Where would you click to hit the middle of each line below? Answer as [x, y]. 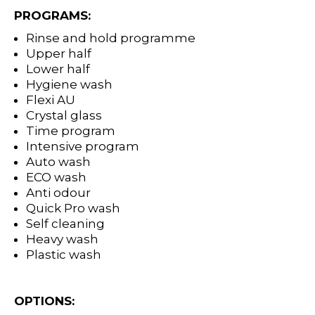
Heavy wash [63, 239]
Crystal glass [64, 116]
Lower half [58, 69]
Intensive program [83, 147]
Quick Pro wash [73, 208]
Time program [71, 131]
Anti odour [59, 193]
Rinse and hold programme [111, 38]
